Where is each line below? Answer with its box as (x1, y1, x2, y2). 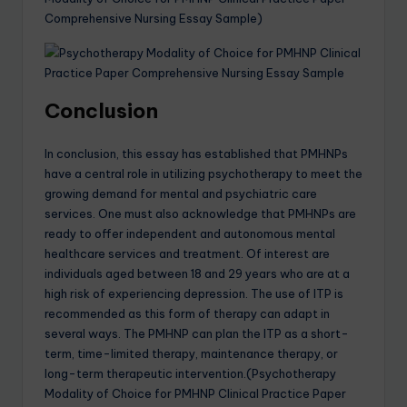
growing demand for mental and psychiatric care (45, 185, 317, 201)
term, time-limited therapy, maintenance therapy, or (45, 345, 338, 361)
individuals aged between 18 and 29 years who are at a (45, 265, 350, 281)
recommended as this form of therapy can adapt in (45, 305, 330, 321)
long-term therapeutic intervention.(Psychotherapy (45, 365, 336, 381)
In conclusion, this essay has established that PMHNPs (45, 145, 348, 161)
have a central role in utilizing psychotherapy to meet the (45, 165, 362, 181)
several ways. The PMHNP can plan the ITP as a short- (45, 325, 349, 341)
